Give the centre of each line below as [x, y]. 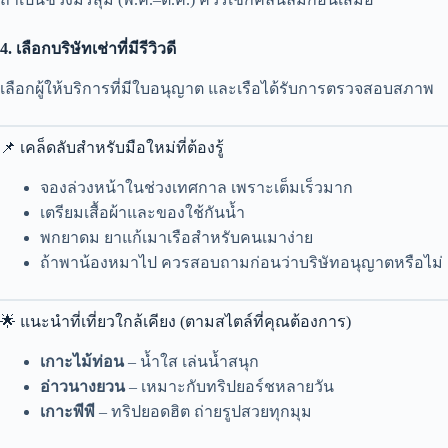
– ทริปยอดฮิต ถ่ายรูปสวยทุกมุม [203, 411]
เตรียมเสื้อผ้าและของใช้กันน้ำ [142, 212]
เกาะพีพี [67, 411]
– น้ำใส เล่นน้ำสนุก [191, 361]
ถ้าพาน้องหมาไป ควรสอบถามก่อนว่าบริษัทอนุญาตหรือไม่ [241, 262]
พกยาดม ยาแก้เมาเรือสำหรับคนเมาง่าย [176, 237]
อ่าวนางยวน [82, 386]
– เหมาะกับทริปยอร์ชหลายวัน [229, 386]
